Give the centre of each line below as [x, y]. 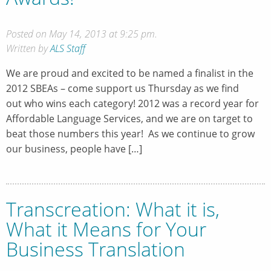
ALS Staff [68, 48]
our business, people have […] [74, 149]
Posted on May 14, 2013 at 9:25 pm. [82, 34]
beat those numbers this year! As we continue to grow [130, 133]
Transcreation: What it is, [113, 209]
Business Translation [96, 249]
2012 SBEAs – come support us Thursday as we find [122, 88]
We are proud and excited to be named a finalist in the [130, 73]
